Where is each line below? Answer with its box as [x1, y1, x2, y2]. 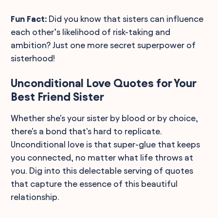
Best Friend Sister [11, 90, 105, 103]
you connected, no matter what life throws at [11, 152, 194, 162]
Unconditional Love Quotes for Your [11, 76, 197, 90]
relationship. [11, 192, 60, 201]
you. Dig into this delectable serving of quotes [11, 165, 194, 175]
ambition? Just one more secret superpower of [11, 40, 196, 50]
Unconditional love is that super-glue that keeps [11, 139, 200, 149]
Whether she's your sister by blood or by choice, [11, 113, 199, 123]
